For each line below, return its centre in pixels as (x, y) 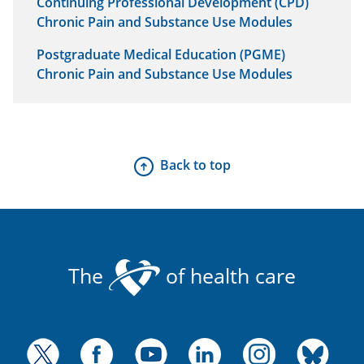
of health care (228, 275)
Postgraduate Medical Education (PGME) (161, 55)
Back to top (195, 165)
